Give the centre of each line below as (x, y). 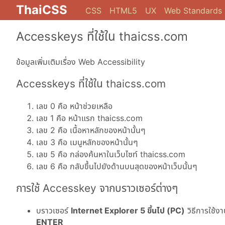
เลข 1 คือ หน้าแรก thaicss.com (89, 118)
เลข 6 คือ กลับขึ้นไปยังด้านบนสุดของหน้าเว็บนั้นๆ (117, 166)
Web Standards (193, 11)
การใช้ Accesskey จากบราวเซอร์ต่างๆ (97, 188)
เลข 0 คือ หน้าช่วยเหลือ (74, 106)
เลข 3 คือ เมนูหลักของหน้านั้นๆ (87, 142)
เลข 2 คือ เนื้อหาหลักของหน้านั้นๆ (91, 130)
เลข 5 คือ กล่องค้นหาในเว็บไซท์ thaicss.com (111, 154)
